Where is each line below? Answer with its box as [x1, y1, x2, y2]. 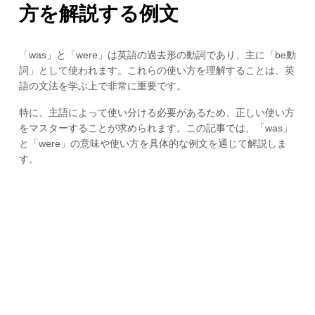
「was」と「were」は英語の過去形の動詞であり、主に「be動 [18, 49, 296, 60]
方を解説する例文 [18, 2, 179, 25]
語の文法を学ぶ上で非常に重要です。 [18, 79, 186, 91]
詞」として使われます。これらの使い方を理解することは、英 [18, 64, 295, 76]
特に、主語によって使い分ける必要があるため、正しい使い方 [18, 107, 295, 119]
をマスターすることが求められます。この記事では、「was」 [18, 122, 292, 134]
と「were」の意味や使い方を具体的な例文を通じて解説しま [18, 138, 287, 150]
